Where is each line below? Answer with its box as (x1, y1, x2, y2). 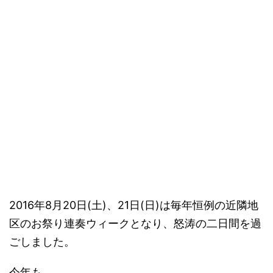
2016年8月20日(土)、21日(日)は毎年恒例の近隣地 (9, 199, 258, 211)
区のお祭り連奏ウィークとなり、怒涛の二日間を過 (9, 217, 261, 230)
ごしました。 (9, 235, 75, 248)
